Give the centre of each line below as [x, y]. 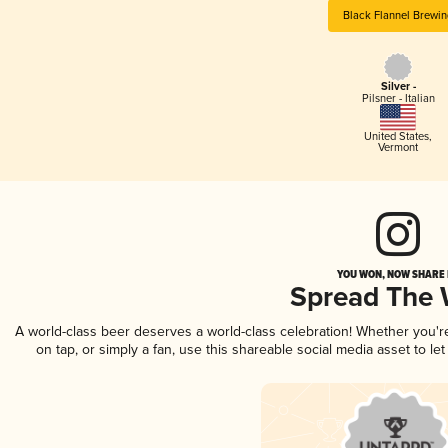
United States [396, 136]
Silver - [398, 87]
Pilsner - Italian [398, 99]
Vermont [398, 147]
